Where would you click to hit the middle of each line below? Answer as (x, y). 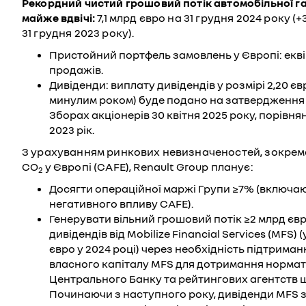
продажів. (76, 70)
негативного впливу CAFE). (121, 204)
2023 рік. (72, 130)
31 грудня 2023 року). (78, 33)
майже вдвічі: (59, 18)
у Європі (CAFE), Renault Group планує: (148, 167)
